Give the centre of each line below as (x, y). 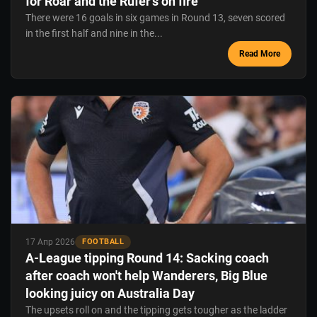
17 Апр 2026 (50, 242)
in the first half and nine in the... (94, 34)
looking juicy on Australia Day (110, 294)
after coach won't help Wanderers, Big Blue (146, 276)
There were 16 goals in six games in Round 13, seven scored (155, 18)
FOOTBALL (103, 242)
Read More (260, 54)
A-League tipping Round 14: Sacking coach (147, 258)
